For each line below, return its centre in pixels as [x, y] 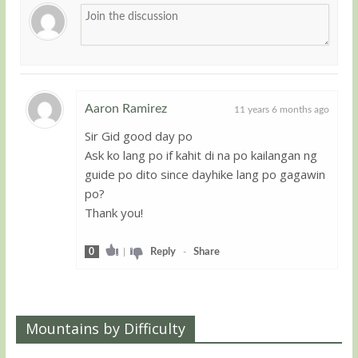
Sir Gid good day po [138, 135]
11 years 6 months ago [282, 109]
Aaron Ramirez [125, 108]
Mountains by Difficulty [105, 328]
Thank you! [113, 212]
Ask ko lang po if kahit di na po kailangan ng [201, 155]
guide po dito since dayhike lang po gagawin [205, 174]
